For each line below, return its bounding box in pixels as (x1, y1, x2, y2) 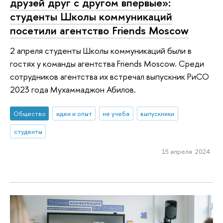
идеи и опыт (56, 109, 92, 118)
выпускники (140, 109, 175, 118)
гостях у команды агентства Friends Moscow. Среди (10, 57, 204, 69)
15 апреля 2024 (161, 146, 210, 156)
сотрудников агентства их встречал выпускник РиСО (10, 70, 209, 82)
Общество (13, 109, 46, 118)
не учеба (103, 109, 130, 118)
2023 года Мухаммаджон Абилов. (10, 83, 136, 95)
